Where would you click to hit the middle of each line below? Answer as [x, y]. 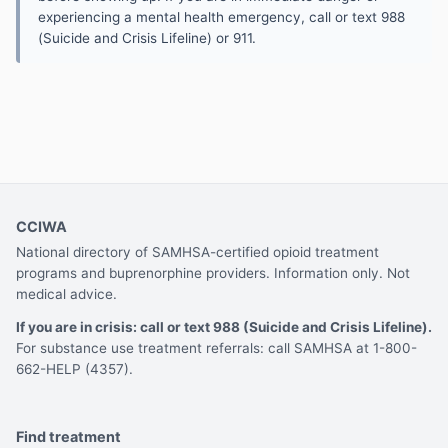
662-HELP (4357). [74, 369]
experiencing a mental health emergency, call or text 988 [221, 17]
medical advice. [66, 294]
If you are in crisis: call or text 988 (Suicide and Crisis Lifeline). [224, 327]
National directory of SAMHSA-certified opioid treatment [197, 252]
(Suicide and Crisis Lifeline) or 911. [147, 38]
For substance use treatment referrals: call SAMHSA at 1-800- [216, 348]
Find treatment [68, 436]
